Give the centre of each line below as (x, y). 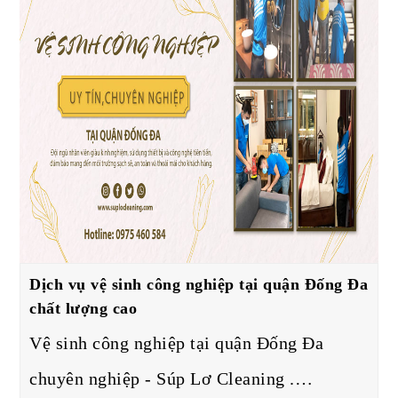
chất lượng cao (84, 308)
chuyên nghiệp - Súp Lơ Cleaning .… (171, 378)
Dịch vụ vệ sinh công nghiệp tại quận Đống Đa (199, 284)
